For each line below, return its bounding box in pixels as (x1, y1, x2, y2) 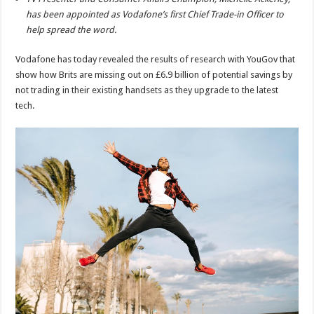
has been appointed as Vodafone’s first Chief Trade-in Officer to (26, 9, 285, 20)
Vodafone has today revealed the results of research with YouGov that (15, 54, 296, 65)
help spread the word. (26, 25, 117, 36)
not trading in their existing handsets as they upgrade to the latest (15, 85, 279, 96)
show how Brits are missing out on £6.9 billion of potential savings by (15, 69, 293, 81)
